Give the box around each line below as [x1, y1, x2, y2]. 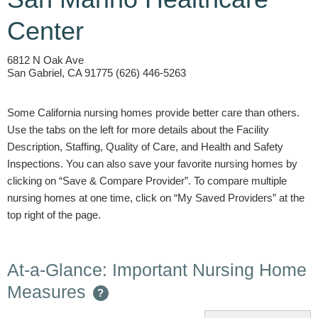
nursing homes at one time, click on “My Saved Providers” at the [7, 192, 305, 204]
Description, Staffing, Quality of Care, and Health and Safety [7, 141, 283, 153]
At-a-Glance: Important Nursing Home [7, 260, 307, 280]
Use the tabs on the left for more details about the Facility [7, 124, 269, 136]
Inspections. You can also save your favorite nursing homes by [7, 158, 297, 170]
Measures [7, 282, 86, 302]
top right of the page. [7, 209, 101, 221]
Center [7, 16, 84, 45]
